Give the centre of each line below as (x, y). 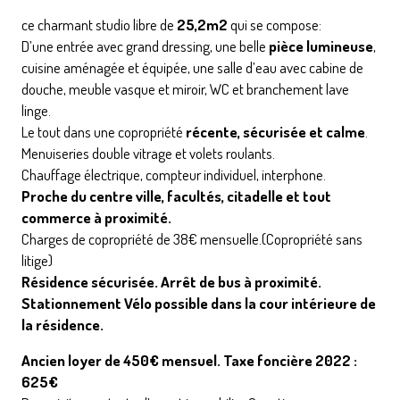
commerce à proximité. (96, 217)
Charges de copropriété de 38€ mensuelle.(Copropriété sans (192, 238)
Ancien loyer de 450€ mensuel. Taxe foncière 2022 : (189, 360)
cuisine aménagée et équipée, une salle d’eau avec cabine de (192, 67)
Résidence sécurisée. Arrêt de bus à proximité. (171, 281)
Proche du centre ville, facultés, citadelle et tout (176, 196)
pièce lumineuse (321, 46)
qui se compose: (275, 24)
